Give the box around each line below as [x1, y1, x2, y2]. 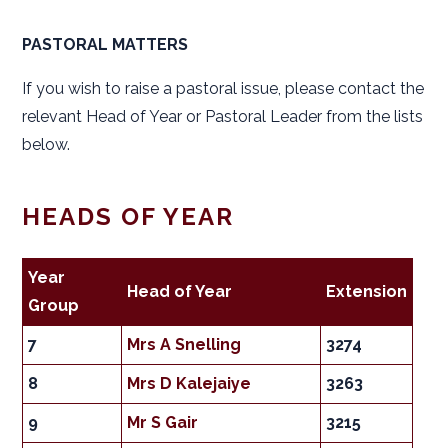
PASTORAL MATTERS [22, 35, 189, 55]
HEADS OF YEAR [22, 202, 235, 232]
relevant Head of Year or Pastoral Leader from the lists [22, 107, 424, 127]
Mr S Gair [127, 413, 199, 433]
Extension [326, 282, 408, 302]
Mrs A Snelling [127, 335, 242, 355]
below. [22, 135, 71, 155]
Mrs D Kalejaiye [127, 374, 252, 394]
